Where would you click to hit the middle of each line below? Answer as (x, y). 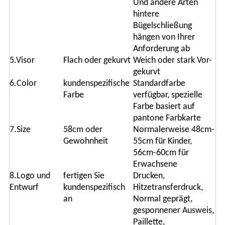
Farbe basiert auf (164, 107)
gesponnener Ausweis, (173, 211)
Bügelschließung (162, 26)
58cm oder (83, 130)
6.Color (23, 84)
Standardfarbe (159, 84)
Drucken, (149, 176)
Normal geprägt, (162, 199)
